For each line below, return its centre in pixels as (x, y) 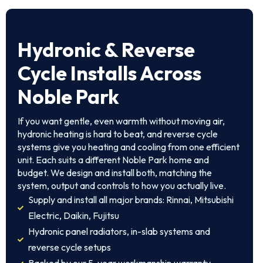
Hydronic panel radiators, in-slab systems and (119, 231)
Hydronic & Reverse (106, 50)
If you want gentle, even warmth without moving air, (121, 121)
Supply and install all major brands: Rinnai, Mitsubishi (131, 200)
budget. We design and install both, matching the (115, 173)
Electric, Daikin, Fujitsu (73, 215)
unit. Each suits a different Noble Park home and (113, 160)
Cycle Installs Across (109, 73)
